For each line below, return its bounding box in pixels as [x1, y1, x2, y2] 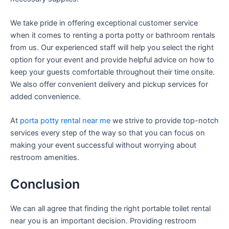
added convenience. [10, 92, 81, 102]
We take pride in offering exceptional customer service [10, 18, 198, 28]
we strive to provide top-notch [110, 116, 219, 126]
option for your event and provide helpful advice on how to [10, 55, 214, 65]
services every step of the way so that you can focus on [10, 128, 205, 138]
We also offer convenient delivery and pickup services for [10, 80, 208, 89]
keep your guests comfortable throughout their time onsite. [10, 67, 215, 77]
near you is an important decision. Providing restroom [10, 216, 196, 225]
